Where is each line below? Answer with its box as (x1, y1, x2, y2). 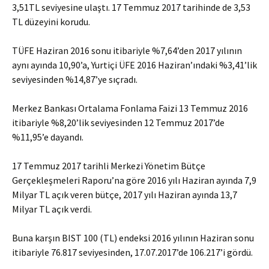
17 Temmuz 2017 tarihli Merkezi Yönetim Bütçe (12, 160, 205, 172)
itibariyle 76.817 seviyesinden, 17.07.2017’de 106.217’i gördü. (12, 246, 253, 258)
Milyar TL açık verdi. (12, 203, 92, 215)
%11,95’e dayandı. (12, 131, 83, 143)
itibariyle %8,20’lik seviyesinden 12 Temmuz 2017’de (12, 116, 225, 128)
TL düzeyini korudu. (12, 16, 90, 28)
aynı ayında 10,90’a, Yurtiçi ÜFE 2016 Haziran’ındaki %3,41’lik (12, 59, 257, 71)
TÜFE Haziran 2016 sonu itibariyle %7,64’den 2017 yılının (12, 44, 242, 56)
